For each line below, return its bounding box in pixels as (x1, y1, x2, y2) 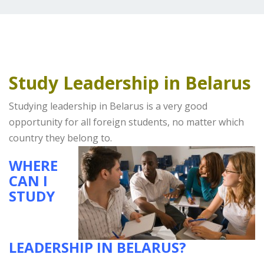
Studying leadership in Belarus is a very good (9, 100, 207, 113)
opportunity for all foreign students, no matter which (9, 115, 244, 128)
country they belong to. (9, 131, 112, 144)
